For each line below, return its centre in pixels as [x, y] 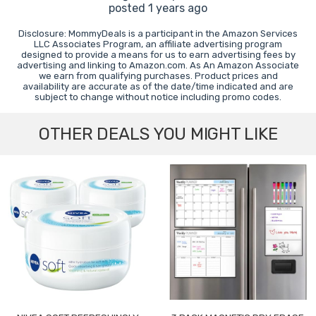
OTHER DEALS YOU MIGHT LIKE [158, 134]
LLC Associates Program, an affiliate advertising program [158, 44]
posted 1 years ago [158, 8]
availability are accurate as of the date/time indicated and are [158, 87]
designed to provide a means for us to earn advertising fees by [158, 55]
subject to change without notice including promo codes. [158, 97]
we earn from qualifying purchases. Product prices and [158, 76]
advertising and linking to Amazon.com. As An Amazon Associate [158, 66]
